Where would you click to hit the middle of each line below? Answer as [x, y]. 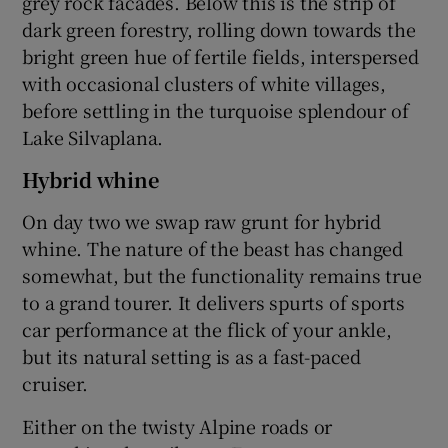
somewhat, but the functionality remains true [222, 274]
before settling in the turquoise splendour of [215, 109]
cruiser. [55, 382]
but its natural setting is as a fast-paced [192, 355]
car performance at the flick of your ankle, [207, 328]
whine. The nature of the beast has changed [213, 247]
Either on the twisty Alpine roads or [177, 425]
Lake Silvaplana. [93, 136]
